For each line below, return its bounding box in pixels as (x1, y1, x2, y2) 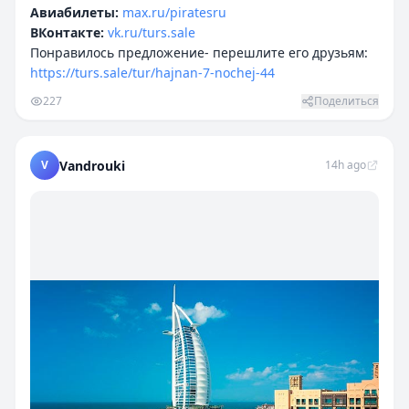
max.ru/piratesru (122, 4, 226, 21)
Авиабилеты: (30, 4, 119, 21)
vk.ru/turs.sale (108, 24, 195, 41)
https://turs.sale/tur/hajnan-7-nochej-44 (30, 64, 275, 81)
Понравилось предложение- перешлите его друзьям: (30, 44, 368, 61)
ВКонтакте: (30, 24, 104, 41)
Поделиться (314, 93, 379, 109)
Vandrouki (59, 157, 125, 174)
